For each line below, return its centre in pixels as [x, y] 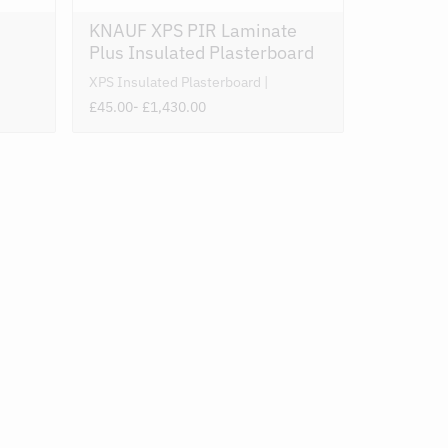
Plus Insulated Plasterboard [201, 52]
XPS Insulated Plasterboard [176, 82]
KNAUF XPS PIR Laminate [193, 30]
